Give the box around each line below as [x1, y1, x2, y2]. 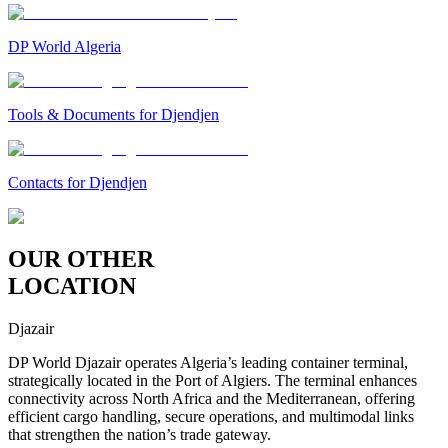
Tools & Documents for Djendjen [8, 106, 219, 124]
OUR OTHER [8, 246, 154, 273]
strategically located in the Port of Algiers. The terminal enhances [8, 372, 417, 390]
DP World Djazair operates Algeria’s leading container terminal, [8, 354, 408, 372]
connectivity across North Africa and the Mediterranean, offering [8, 390, 415, 408]
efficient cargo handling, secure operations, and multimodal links [8, 408, 414, 426]
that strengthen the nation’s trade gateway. [8, 426, 271, 444]
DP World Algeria [8, 38, 121, 56]
